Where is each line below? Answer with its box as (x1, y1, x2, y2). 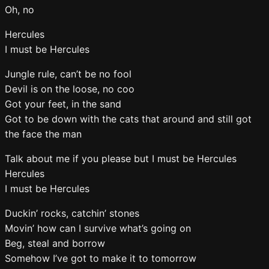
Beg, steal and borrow (5, 237, 108, 249)
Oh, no (5, 4, 37, 16)
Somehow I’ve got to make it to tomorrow (5, 252, 199, 264)
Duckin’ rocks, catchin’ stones (5, 207, 142, 219)
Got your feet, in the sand (5, 98, 124, 110)
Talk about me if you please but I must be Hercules (5, 153, 240, 165)
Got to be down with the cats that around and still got (5, 113, 252, 125)
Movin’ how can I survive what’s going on (5, 222, 194, 234)
